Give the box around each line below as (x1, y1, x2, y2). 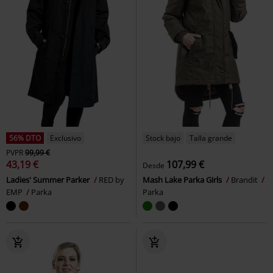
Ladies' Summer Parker (6, 174, 91, 185)
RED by (99, 174, 124, 185)
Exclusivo (50, 133, 81, 143)
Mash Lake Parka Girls (143, 174, 224, 185)
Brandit (231, 174, 260, 185)
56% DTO (9, 133, 41, 143)
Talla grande (190, 133, 232, 143)
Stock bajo (146, 133, 180, 143)
